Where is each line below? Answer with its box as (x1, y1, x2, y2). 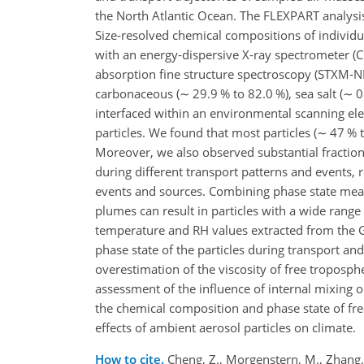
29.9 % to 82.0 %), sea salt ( (190, 84, 343, 102)
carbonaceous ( (95, 84, 180, 102)
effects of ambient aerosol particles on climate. (95, 318, 356, 336)
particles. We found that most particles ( (95, 123, 317, 141)
